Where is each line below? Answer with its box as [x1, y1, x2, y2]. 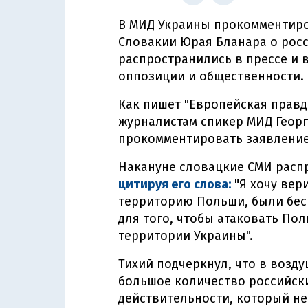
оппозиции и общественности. [118, 69, 304, 84]
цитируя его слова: [118, 177, 231, 192]
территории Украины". [118, 228, 253, 243]
